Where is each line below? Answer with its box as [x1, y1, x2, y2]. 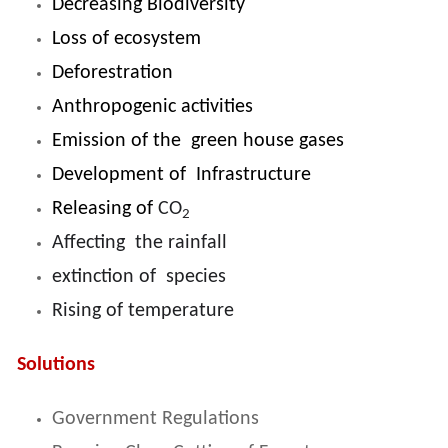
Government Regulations [52, 409, 259, 430]
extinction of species [52, 267, 226, 288]
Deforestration [52, 63, 173, 84]
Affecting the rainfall [52, 233, 227, 254]
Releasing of [52, 199, 158, 220]
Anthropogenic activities [52, 97, 253, 118]
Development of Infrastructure [52, 165, 311, 186]
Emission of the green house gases [52, 131, 344, 152]
